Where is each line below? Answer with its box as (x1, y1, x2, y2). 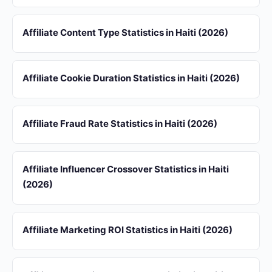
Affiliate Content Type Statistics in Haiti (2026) (22, 27, 228, 38)
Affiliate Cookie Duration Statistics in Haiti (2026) (22, 72, 240, 84)
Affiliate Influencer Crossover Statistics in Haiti (22, 163, 229, 175)
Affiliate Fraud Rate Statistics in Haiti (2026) (22, 118, 217, 129)
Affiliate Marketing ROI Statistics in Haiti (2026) (22, 224, 233, 236)
